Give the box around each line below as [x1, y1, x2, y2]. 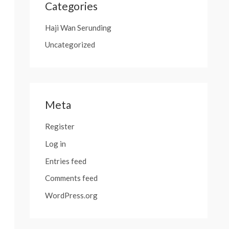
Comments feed [45, 173, 98, 183]
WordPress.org [45, 191, 98, 200]
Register [45, 122, 75, 131]
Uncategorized [45, 40, 95, 50]
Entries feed [45, 156, 86, 166]
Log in [45, 139, 66, 148]
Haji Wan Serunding [45, 22, 111, 32]
